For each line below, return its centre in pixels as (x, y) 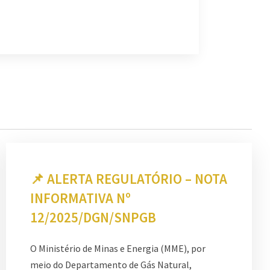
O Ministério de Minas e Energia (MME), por (118, 248)
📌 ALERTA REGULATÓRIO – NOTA (129, 178)
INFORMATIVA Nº (80, 198)
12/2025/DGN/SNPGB (93, 217)
